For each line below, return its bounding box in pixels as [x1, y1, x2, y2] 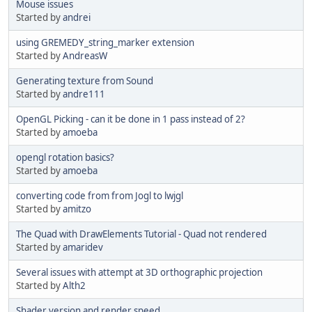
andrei [63, 10, 91, 24]
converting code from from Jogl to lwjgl [16, 189, 183, 202]
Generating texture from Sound [16, 74, 153, 87]
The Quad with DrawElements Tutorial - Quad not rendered [16, 227, 267, 240]
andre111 [63, 87, 105, 100]
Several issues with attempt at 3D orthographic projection [16, 265, 263, 279]
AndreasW [63, 49, 107, 62]
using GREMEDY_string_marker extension [16, 36, 194, 49]
